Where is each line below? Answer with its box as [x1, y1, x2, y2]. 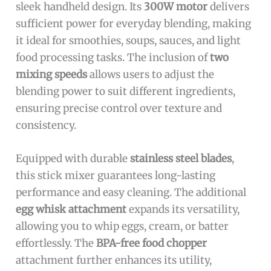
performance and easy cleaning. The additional [16, 185, 247, 199]
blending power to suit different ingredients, [16, 84, 236, 98]
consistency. [16, 118, 77, 132]
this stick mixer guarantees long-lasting [16, 168, 216, 182]
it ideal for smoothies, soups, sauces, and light [16, 33, 241, 47]
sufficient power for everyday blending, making [16, 16, 252, 30]
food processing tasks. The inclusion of [16, 50, 211, 64]
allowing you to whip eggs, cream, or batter [16, 219, 229, 233]
